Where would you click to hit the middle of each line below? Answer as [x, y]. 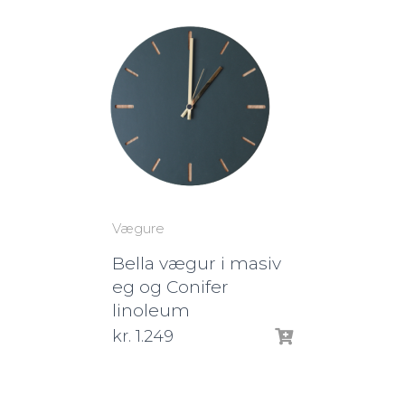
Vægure [138, 228]
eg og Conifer [170, 287]
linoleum [151, 311]
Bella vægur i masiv [197, 264]
